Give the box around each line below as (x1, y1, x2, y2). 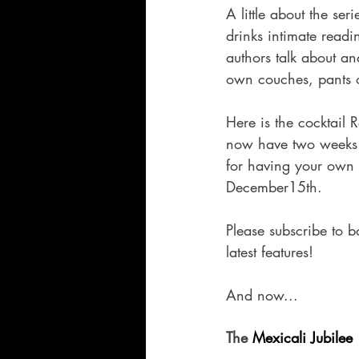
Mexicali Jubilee (252, 328, 353, 348)
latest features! (226, 242, 323, 262)
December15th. (226, 177, 332, 197)
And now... (226, 285, 308, 305)
